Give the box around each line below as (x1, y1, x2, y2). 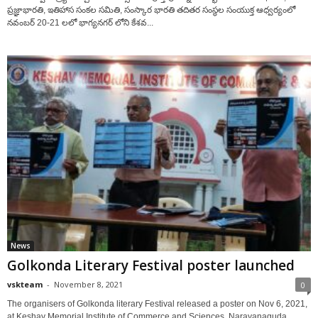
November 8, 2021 (54, 279, 123, 290)
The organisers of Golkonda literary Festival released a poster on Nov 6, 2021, (7, 299, 307, 309)
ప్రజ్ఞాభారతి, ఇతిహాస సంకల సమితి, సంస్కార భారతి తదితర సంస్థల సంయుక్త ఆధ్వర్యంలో (7, 4, 295, 15)
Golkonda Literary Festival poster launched (7, 256, 295, 275)
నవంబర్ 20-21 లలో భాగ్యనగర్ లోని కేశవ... (7, 17, 153, 28)
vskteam (7, 279, 43, 290)
